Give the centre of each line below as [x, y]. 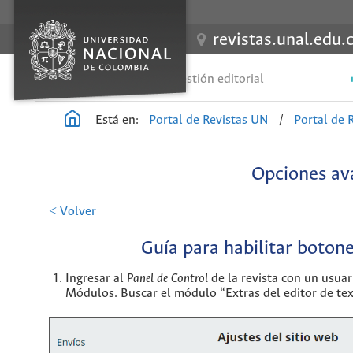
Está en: [117, 120]
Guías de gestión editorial [192, 80]
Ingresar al [96, 278]
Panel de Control [167, 278]
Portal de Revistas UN [209, 120]
